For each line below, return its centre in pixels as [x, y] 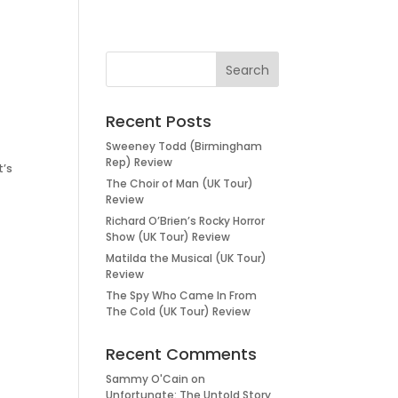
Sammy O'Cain [147, 379]
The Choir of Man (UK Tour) [180, 183]
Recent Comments [182, 354]
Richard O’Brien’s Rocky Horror [186, 221]
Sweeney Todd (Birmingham [184, 146]
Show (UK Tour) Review [168, 237]
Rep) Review [139, 162]
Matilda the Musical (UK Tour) [187, 258]
